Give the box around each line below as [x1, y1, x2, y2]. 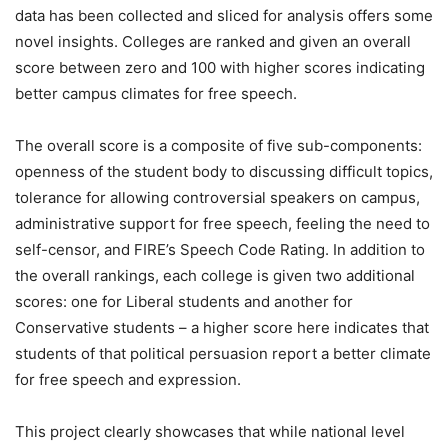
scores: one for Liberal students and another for [15, 291, 353, 311]
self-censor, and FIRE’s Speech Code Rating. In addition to [15, 239, 425, 259]
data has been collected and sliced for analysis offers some [15, 5, 433, 25]
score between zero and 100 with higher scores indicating [15, 57, 425, 77]
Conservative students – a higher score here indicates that [15, 317, 429, 337]
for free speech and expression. [15, 369, 241, 389]
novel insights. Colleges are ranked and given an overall [15, 31, 411, 51]
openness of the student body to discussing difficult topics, [15, 161, 433, 181]
